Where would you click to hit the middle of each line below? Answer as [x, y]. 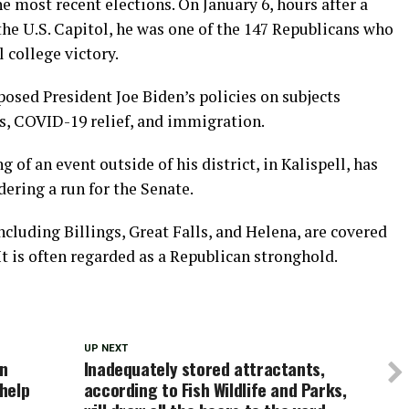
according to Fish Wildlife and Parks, [215, 389]
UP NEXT [105, 348]
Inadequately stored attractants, [204, 368]
